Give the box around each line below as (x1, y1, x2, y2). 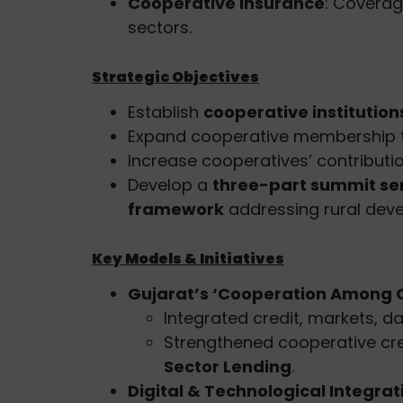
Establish (128, 100, 203, 123)
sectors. (128, 15, 192, 39)
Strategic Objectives (92, 66, 259, 87)
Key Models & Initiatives (92, 247, 284, 269)
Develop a (128, 173, 212, 196)
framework (128, 197, 224, 220)
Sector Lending (164, 354, 291, 378)
